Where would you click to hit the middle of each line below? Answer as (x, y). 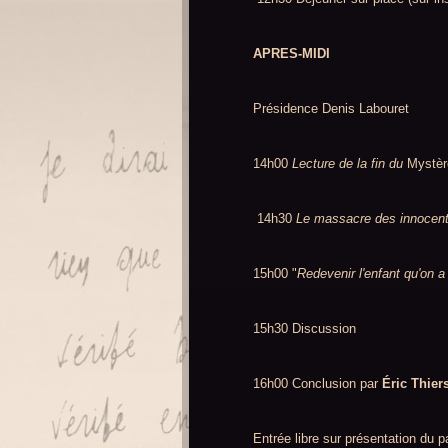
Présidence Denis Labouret (331, 108)
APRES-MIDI (291, 53)
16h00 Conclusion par (317, 383)
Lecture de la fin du (349, 163)
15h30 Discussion (304, 328)
